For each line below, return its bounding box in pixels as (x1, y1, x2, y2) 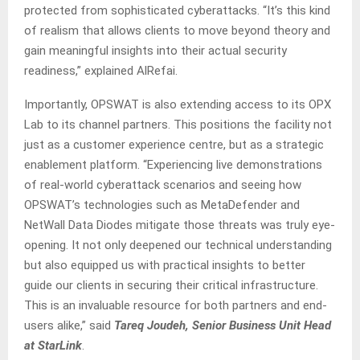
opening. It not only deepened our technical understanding (24, 238, 332, 253)
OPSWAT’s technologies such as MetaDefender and (24, 198, 300, 213)
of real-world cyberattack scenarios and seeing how (24, 178, 301, 193)
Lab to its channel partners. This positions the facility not (24, 117, 332, 133)
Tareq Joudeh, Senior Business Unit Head (114, 318, 331, 333)
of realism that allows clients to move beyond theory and (24, 23, 330, 39)
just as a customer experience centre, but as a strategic (24, 137, 324, 153)
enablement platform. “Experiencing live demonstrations (24, 157, 322, 173)
